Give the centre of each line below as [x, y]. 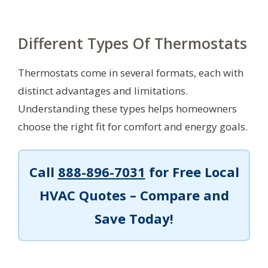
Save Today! [134, 219]
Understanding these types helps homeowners [127, 108]
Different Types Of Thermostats [133, 43]
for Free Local [192, 172]
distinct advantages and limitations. [103, 90]
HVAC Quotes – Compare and [134, 195]
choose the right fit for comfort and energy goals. [133, 126]
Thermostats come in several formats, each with [131, 72]
